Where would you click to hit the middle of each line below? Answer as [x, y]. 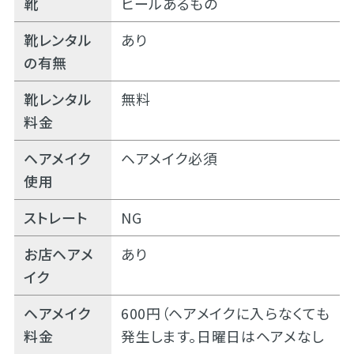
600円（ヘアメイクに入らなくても [225, 313]
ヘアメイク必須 [169, 158]
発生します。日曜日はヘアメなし [222, 335]
